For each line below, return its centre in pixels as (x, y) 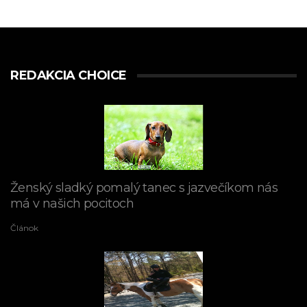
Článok (24, 228)
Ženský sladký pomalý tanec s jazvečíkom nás (144, 188)
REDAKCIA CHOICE (69, 76)
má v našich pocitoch (72, 204)
